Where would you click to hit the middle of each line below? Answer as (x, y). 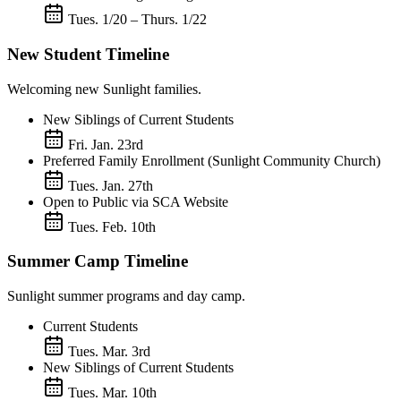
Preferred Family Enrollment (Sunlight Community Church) (212, 160)
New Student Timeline (88, 54)
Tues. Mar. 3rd (109, 351)
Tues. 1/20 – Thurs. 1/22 (137, 20)
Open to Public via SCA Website (136, 201)
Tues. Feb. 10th (112, 226)
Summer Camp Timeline (98, 261)
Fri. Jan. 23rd (106, 144)
